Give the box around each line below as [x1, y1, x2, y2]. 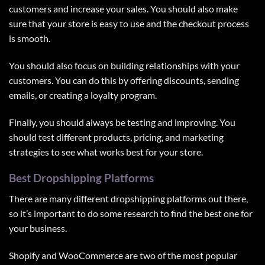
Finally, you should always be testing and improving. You [9, 116, 235, 128]
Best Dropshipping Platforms [9, 171, 154, 185]
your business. [9, 222, 67, 234]
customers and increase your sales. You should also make [9, 3, 238, 15]
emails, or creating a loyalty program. [9, 89, 157, 101]
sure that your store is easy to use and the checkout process [9, 18, 249, 30]
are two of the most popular [125, 249, 237, 261]
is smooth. [9, 33, 50, 44]
